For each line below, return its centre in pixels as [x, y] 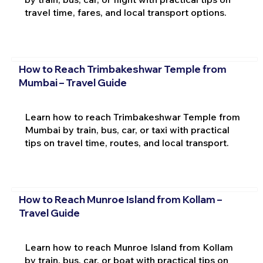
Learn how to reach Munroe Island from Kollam [129, 247]
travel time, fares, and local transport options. [125, 12]
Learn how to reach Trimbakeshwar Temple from [132, 117]
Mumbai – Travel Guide [73, 82]
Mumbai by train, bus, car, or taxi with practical [127, 129]
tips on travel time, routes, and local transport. [127, 142]
